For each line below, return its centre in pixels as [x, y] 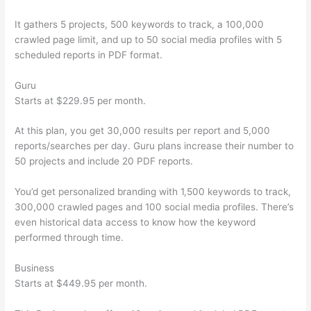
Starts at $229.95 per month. [81, 100]
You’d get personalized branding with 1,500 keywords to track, [153, 192]
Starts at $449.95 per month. [81, 284]
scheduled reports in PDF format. [89, 54]
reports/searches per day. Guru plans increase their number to [154, 146]
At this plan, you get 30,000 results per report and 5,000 [143, 131]
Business [35, 268]
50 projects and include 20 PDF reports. [104, 161]
